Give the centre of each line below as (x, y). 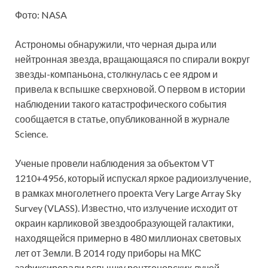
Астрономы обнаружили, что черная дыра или (116, 44)
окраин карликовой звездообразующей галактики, (124, 223)
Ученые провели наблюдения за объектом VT (115, 163)
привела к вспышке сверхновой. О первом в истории (130, 89)
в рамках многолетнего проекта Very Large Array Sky (128, 193)
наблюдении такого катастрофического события (121, 104)
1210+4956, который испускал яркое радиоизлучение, (133, 178)
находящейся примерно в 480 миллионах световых (128, 238)
